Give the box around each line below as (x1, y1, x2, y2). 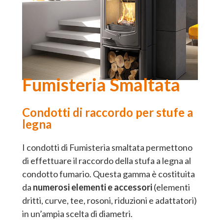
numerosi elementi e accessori (32, 181, 152, 192)
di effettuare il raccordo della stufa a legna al (22, 155, 191, 166)
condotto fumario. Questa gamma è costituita (22, 168, 195, 179)
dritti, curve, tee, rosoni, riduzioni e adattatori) (22, 194, 197, 206)
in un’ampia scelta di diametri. (22, 208, 133, 219)
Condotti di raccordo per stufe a (22, 105, 193, 119)
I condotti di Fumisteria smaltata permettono (22, 141, 192, 153)
